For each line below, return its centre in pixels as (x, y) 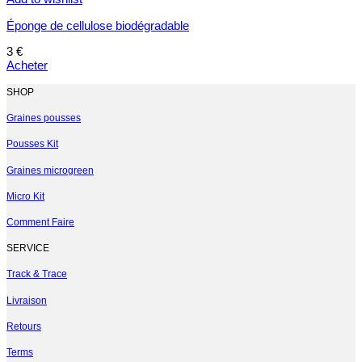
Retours (24, 326)
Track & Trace (37, 274)
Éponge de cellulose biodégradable (98, 25)
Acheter (27, 65)
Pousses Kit (32, 144)
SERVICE (28, 248)
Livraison (27, 300)
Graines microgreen (50, 170)
